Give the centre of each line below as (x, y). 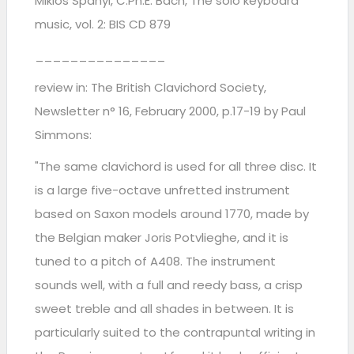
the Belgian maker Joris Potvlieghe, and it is (161, 237)
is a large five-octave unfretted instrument (162, 190)
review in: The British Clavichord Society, (150, 87)
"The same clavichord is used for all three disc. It (175, 166)
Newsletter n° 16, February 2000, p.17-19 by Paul (170, 111)
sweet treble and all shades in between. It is (164, 308)
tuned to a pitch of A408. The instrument (155, 261)
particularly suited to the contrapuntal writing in (175, 332)
